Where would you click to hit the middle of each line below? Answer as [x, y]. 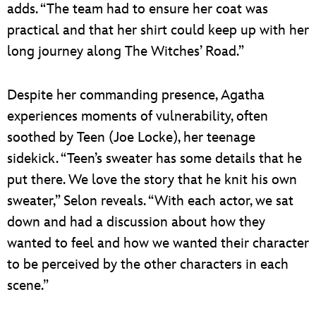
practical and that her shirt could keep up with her [158, 31]
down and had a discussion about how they [136, 223]
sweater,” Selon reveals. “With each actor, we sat [150, 201]
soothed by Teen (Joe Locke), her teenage [131, 138]
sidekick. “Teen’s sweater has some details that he [154, 159]
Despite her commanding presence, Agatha [136, 96]
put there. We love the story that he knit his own [152, 180]
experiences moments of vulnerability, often [138, 117]
